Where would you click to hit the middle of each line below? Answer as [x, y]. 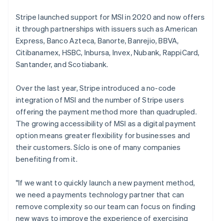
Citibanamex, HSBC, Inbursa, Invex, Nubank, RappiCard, [108, 52]
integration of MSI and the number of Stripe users [100, 100]
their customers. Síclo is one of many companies [98, 147]
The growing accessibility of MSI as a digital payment [106, 123]
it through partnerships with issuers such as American [107, 29]
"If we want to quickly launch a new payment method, [106, 183]
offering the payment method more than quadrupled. [106, 111]
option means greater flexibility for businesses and [103, 135]
